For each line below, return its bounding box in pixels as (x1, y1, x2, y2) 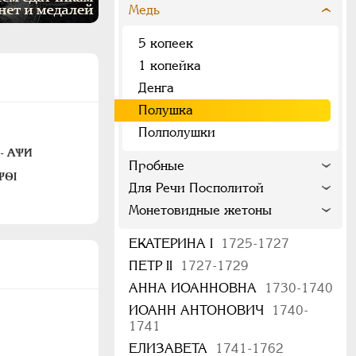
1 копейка (138, 58, 201, 73)
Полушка (138, 103, 193, 118)
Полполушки (138, 125, 215, 140)
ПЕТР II (129, 258, 176, 273)
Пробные (129, 158, 184, 173)
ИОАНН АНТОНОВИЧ (129, 303, 268, 318)
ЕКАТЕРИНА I (129, 236, 217, 251)
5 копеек (138, 36, 193, 51)
